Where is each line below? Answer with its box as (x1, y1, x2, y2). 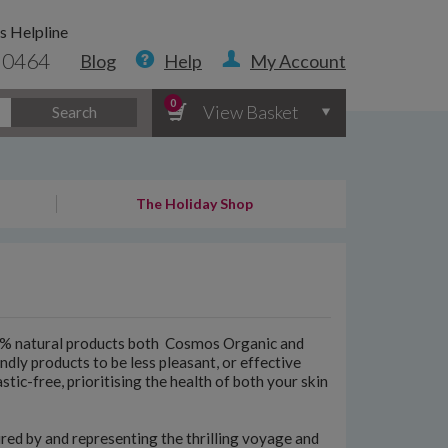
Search (51, 102, 97, 121)
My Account (250, 50, 346, 72)
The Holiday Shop (135, 195, 253, 212)
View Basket (203, 100, 300, 123)
